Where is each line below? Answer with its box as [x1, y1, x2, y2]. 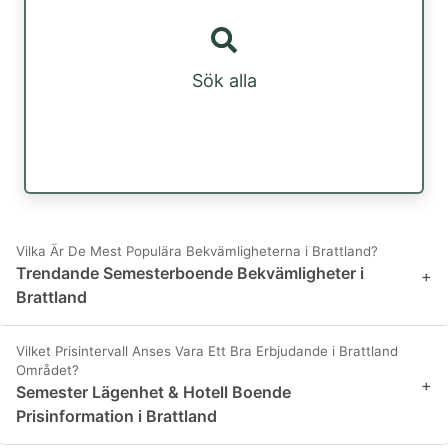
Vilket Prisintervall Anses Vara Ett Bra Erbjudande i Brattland [16, 343, 398, 360]
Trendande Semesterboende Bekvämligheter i [16, 263, 364, 284]
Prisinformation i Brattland [16, 406, 217, 427]
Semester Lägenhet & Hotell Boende [16, 382, 291, 403]
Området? [16, 362, 79, 379]
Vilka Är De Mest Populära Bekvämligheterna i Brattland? [16, 243, 378, 260]
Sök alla [191, 70, 257, 92]
